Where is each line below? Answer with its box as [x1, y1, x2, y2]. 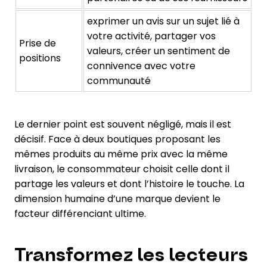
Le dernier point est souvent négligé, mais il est [14, 117, 231, 131]
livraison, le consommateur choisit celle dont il [14, 162, 229, 176]
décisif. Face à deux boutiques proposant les [14, 132, 221, 146]
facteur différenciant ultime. [14, 206, 146, 221]
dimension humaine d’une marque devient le [14, 191, 221, 206]
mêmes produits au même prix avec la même [14, 147, 228, 161]
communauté [87, 73, 151, 88]
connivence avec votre [87, 58, 195, 73]
